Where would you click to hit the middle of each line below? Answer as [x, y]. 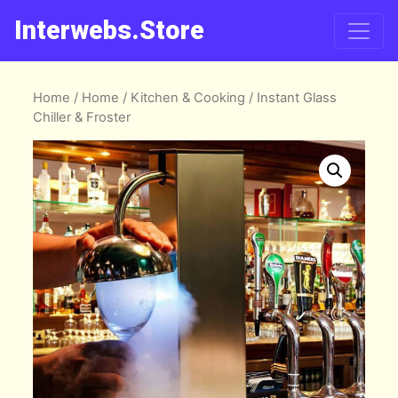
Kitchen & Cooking [188, 98]
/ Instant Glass [291, 98]
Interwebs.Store [109, 30]
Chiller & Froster [82, 117]
